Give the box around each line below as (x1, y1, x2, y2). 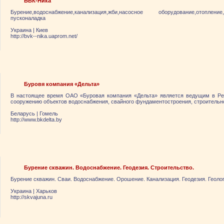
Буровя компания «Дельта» (24, 81, 99, 87)
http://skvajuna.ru (10, 194, 52, 200)
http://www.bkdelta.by (10, 116, 62, 122)
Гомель (39, 110, 58, 116)
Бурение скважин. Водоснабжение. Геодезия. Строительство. (24, 164, 194, 170)
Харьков (36, 188, 57, 194)
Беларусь (10, 110, 35, 116)
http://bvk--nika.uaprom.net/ (10, 33, 77, 39)
